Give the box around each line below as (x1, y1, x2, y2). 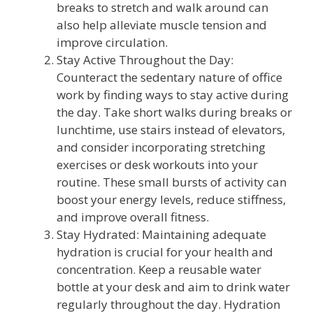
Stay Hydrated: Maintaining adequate (57, 226, 266, 242)
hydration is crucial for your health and (57, 243, 273, 260)
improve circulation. (57, 34, 168, 50)
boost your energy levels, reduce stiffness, (57, 191, 286, 208)
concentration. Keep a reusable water (57, 261, 261, 277)
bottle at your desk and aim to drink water (57, 278, 290, 295)
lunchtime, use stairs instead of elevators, (57, 121, 285, 138)
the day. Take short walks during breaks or (57, 103, 292, 120)
